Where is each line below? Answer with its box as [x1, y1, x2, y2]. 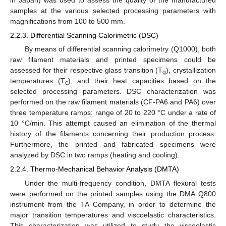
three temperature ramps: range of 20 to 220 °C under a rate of [10, 108, 216, 117]
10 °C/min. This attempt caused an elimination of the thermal [10, 119, 216, 128]
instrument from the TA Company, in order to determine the [10, 200, 216, 208]
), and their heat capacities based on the [68, 77, 216, 85]
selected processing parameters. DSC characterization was [10, 87, 216, 96]
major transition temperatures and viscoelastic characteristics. [10, 210, 216, 219]
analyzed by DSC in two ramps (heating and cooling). [10, 151, 180, 159]
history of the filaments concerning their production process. [10, 130, 216, 138]
